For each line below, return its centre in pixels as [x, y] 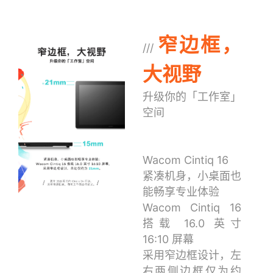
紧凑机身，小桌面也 [192, 176]
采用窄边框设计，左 [192, 255]
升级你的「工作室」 [192, 97]
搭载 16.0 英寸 [192, 224]
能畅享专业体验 [181, 192]
